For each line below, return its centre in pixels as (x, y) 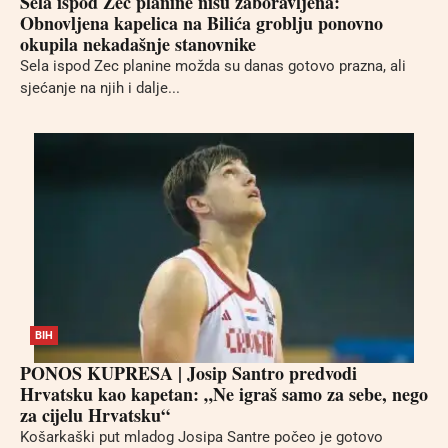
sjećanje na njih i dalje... (100, 87)
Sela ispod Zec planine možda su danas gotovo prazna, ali (213, 65)
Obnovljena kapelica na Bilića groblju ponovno (201, 22)
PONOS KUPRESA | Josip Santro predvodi (188, 373)
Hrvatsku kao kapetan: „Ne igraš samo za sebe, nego (224, 394)
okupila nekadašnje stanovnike (138, 43)
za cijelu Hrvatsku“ (95, 415)
